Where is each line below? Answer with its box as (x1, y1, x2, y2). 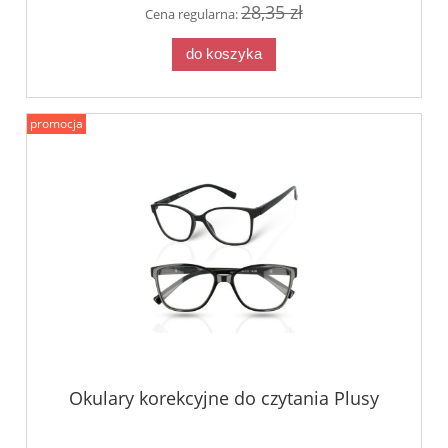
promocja (30, 114, 83, 132)
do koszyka (186, 45, 262, 63)
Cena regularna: (145, 4, 241, 23)
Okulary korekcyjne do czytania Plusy (69, 386, 379, 411)
